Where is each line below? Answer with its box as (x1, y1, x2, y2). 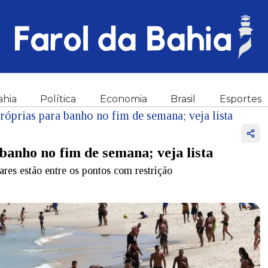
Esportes (220, 93, 261, 105)
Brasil (170, 93, 196, 105)
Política (40, 93, 77, 105)
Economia (99, 93, 147, 105)
